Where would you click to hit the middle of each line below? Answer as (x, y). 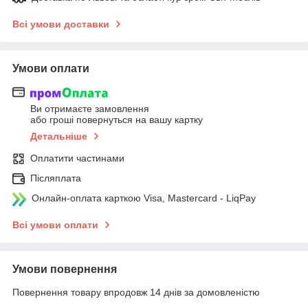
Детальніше (59, 136)
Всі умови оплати (55, 224)
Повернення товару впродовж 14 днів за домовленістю (136, 292)
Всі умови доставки (61, 24)
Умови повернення (65, 269)
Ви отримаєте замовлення (90, 108)
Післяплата (56, 178)
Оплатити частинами (77, 158)
